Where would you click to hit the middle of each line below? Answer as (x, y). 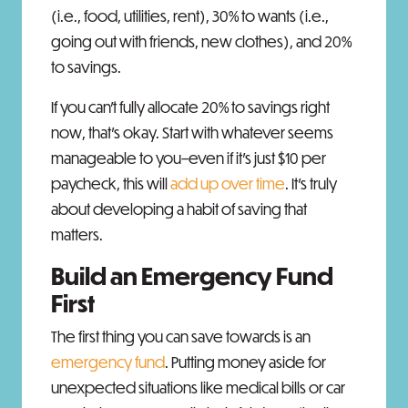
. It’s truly (311, 184)
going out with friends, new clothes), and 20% (201, 41)
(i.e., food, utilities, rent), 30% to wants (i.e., (190, 16)
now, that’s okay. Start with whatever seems (192, 133)
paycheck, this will (111, 184)
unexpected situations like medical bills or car (198, 388)
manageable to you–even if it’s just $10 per (189, 158)
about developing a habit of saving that (179, 209)
